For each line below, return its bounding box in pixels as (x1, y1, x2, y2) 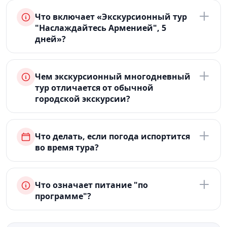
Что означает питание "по (35, 179, 148, 191)
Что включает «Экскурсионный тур (35, 11, 187, 22)
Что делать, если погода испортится (35, 131, 190, 142)
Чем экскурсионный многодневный (35, 71, 191, 82)
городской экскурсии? (35, 93, 130, 104)
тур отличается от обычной (35, 82, 154, 93)
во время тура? (35, 142, 99, 153)
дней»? (35, 33, 66, 45)
